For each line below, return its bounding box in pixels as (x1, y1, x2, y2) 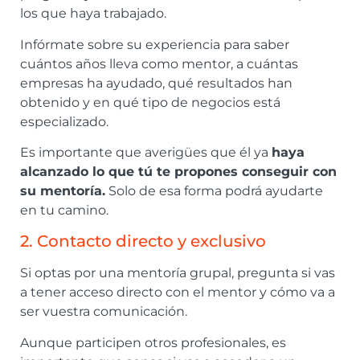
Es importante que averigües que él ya (20, 144, 272, 160)
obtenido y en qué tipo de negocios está (20, 94, 280, 110)
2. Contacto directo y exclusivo (20, 231, 266, 252)
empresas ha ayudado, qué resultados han (20, 75, 292, 91)
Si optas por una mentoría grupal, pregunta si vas (20, 265, 335, 281)
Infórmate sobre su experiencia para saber (20, 36, 289, 52)
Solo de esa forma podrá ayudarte (105, 182, 323, 198)
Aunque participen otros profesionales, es (20, 334, 286, 350)
